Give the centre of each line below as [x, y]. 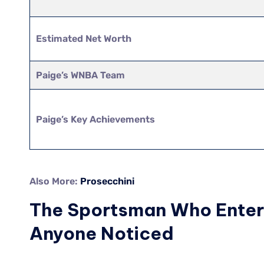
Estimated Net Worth [84, 38]
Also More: [55, 181]
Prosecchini [107, 181]
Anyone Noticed [102, 233]
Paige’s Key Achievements [96, 119]
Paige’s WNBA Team [81, 75]
